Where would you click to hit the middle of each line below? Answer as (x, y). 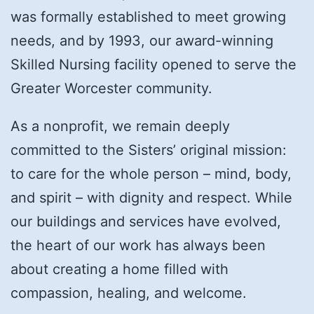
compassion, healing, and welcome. (129, 293)
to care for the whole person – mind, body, (151, 173)
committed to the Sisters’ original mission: (149, 150)
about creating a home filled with (120, 269)
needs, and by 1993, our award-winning (142, 40)
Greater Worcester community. (111, 88)
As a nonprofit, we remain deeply (120, 126)
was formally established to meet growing (148, 16)
